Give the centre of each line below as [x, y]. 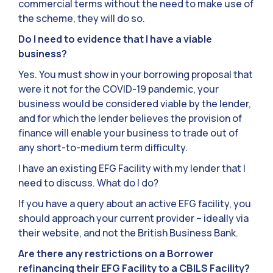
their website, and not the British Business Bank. [128, 233]
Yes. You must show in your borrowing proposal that [136, 75]
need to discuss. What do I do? [88, 183]
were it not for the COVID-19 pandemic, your [119, 89]
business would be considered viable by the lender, [135, 104]
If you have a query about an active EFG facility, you [135, 204]
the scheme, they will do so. [82, 19]
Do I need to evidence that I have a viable [115, 39]
